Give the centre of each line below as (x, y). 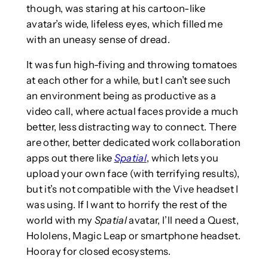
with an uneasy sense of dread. (98, 39)
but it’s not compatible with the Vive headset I (132, 189)
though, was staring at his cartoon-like (115, 8)
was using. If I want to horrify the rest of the (127, 205)
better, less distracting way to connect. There (131, 127)
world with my (60, 220)
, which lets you (182, 158)
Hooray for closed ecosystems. (98, 252)
